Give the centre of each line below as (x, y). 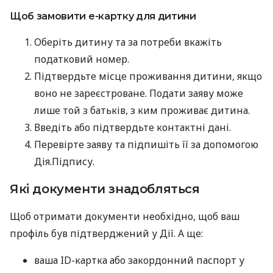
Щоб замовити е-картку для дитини (103, 16)
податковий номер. (82, 59)
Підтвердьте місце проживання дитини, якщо (148, 76)
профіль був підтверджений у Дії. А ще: (106, 234)
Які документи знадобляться (105, 189)
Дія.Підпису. (64, 162)
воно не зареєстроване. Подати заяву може (139, 94)
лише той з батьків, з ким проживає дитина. (142, 111)
